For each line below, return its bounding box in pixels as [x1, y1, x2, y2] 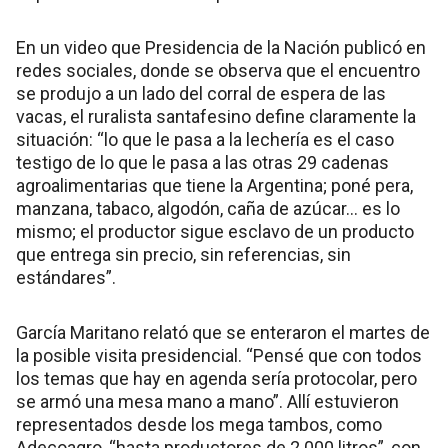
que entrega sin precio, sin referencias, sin [16, 243, 351, 265]
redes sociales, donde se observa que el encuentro [16, 59, 420, 81]
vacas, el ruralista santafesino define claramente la [16, 105, 416, 127]
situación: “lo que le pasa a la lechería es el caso [16, 128, 394, 150]
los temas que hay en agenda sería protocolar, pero [16, 367, 417, 389]
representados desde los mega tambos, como [16, 413, 382, 435]
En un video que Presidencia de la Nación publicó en [16, 36, 426, 58]
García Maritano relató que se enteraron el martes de [16, 321, 430, 343]
